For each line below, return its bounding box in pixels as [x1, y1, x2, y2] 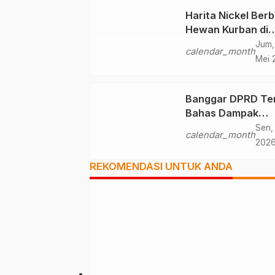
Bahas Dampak [185, 106, 258, 119]
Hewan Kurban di [185, 23, 268, 36]
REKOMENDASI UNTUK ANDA [90, 160, 233, 172]
